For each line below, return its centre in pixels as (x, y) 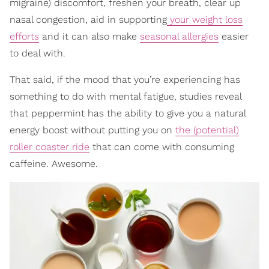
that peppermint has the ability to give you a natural (128, 113)
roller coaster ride (50, 147)
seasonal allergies (179, 36)
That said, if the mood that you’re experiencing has (125, 79)
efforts (24, 36)
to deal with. (38, 53)
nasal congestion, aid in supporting (88, 19)
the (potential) (207, 130)
